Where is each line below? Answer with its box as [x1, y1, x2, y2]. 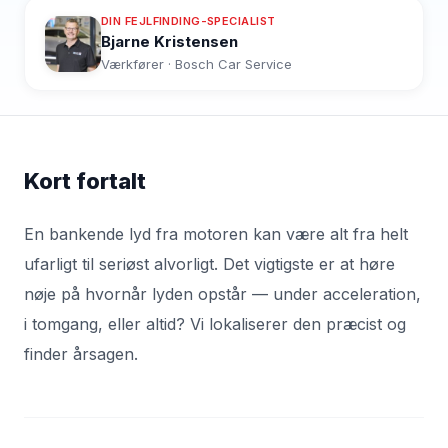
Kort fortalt [24, 168, 146, 194]
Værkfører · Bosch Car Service [101, 56, 292, 72]
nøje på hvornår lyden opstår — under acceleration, [24, 284, 421, 304]
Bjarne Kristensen [101, 32, 238, 51]
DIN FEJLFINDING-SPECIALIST [101, 14, 276, 28]
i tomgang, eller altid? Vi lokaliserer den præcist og [24, 314, 406, 334]
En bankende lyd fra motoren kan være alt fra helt [24, 224, 408, 244]
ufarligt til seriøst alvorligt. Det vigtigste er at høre [24, 254, 395, 274]
